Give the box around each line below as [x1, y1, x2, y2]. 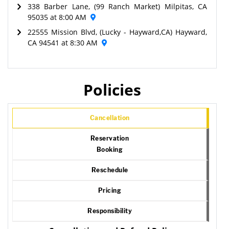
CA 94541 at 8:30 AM [28, 37, 98, 48]
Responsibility [87, 207, 132, 215]
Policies [83, 79, 141, 100]
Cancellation [89, 113, 130, 122]
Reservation [90, 134, 129, 142]
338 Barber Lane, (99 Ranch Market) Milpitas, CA [28, 1, 207, 11]
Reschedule [91, 166, 128, 174]
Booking [96, 145, 123, 153]
